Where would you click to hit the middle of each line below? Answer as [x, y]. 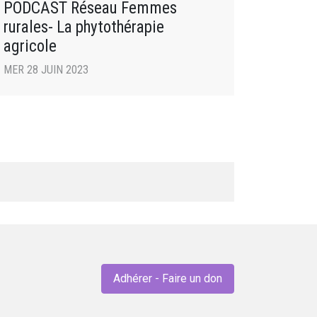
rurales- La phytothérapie [84, 27]
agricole [30, 46]
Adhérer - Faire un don [168, 279]
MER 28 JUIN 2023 [46, 70]
